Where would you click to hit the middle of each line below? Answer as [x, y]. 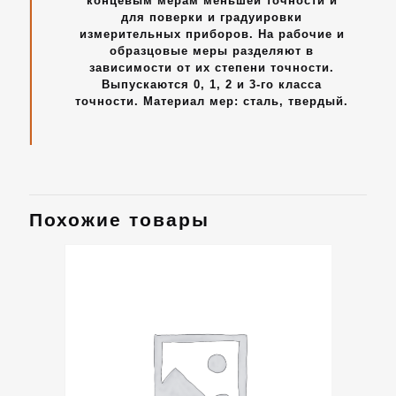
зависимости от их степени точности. [212, 68]
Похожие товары [119, 220]
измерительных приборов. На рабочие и [212, 34]
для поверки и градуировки [212, 17]
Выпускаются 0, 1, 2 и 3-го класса [212, 84]
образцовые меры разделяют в [212, 51]
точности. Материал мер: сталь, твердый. [212, 101]
